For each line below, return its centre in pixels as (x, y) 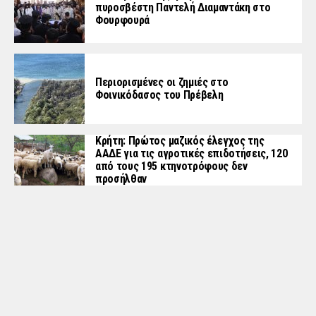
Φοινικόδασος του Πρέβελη (159, 95)
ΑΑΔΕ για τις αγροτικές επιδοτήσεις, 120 (192, 153)
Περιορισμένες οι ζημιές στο (162, 82)
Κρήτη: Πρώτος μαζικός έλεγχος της (180, 140)
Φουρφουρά (123, 20)
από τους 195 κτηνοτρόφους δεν (171, 166)
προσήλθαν (121, 178)
